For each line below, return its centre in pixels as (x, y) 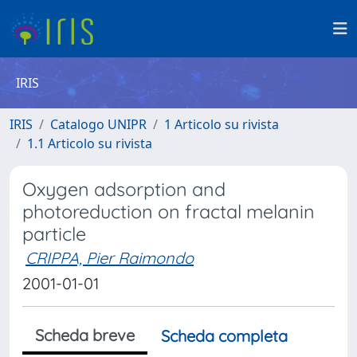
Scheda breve (85, 335)
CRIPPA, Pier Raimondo (110, 258)
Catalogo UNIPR (98, 124)
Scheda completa (224, 336)
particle (54, 234)
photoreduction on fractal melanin (169, 212)
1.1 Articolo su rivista (90, 143)
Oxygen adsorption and (124, 189)
